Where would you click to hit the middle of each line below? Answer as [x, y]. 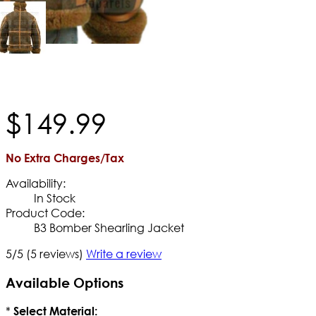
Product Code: [45, 212]
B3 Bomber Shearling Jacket [109, 227]
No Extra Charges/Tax [65, 157]
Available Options [65, 282]
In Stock [55, 197]
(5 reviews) [55, 253]
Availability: [36, 183]
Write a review [124, 253]
